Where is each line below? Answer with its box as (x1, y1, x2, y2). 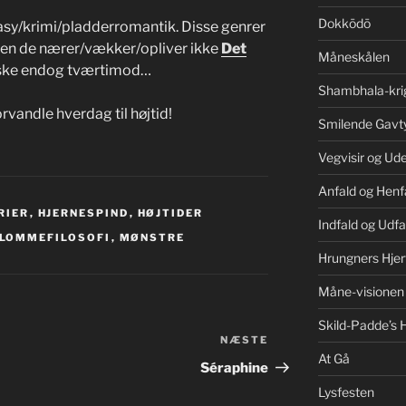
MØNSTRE (119, 231, 186, 245)
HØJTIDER (137, 207, 204, 220)
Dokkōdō (317, 15, 371, 32)
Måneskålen (317, 49, 390, 65)
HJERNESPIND (37, 207, 130, 220)
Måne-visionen (317, 284, 404, 300)
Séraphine (200, 360, 269, 377)
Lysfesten (317, 384, 374, 401)
